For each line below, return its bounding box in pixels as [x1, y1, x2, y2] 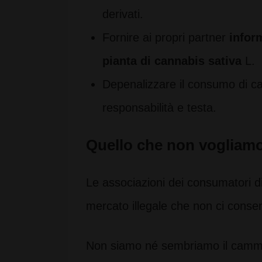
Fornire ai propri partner [102, 31, 229, 44]
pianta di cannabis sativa [102, 54, 242, 67]
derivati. [102, 8, 143, 20]
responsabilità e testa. [102, 101, 216, 114]
